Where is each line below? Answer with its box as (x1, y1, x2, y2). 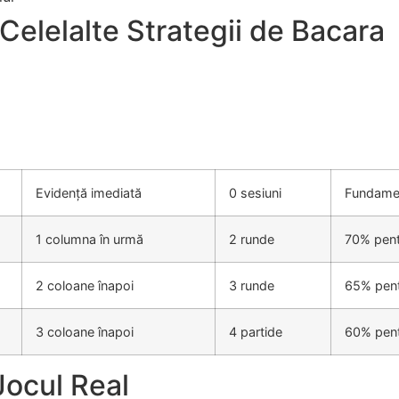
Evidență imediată (36, 184, 142, 200)
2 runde (229, 231, 274, 247)
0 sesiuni (229, 184, 281, 200)
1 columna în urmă (36, 231, 143, 247)
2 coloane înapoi (36, 277, 134, 293)
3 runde (229, 277, 274, 293)
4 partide (229, 323, 282, 339)
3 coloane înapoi (36, 323, 134, 339)
